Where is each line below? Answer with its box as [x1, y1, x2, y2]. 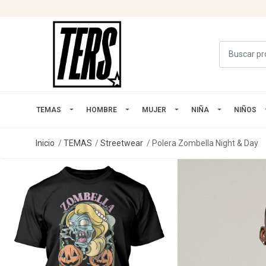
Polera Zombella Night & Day [151, 138, 258, 148]
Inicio [36, 138, 55, 148]
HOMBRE [86, 105, 117, 114]
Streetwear [100, 138, 144, 148]
